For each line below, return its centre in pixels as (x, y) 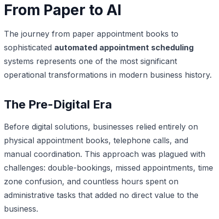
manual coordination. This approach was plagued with (105, 154)
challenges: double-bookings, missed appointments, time (109, 167)
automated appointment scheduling (124, 47)
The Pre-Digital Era (58, 104)
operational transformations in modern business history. (108, 75)
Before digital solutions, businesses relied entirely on (101, 126)
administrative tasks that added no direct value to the (101, 195)
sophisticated (29, 47)
